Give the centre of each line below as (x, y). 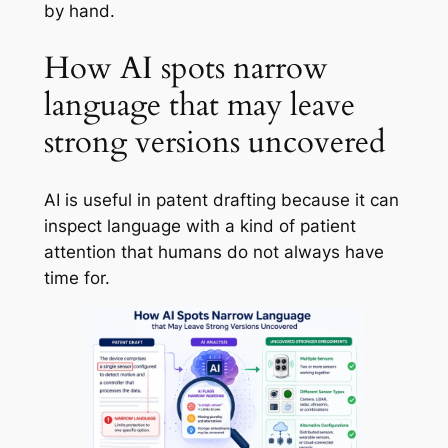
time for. (76, 277)
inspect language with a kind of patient (199, 225)
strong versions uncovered (214, 141)
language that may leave (199, 104)
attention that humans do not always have (213, 251)
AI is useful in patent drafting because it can (221, 199)
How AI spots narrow (185, 67)
